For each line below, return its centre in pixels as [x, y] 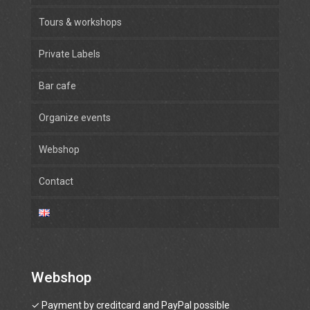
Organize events [75, 118]
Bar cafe [57, 86]
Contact [56, 182]
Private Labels [70, 54]
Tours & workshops [80, 22]
